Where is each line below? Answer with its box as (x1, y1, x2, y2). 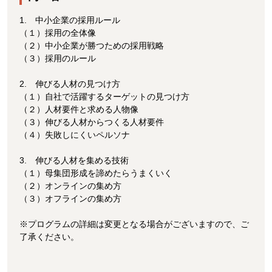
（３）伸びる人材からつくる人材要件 (19, 117, 164, 127)
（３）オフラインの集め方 (19, 194, 121, 204)
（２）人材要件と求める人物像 (19, 104, 138, 115)
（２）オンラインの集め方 (19, 181, 121, 191)
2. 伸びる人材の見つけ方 (19, 79, 120, 89)
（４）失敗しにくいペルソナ (19, 130, 130, 140)
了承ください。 (19, 232, 79, 242)
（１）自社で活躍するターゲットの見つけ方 (19, 92, 189, 102)
